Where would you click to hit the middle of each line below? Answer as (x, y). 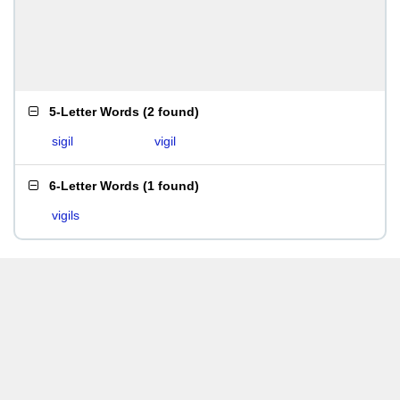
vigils (66, 215)
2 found (171, 112)
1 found (171, 186)
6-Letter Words (94, 186)
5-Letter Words (94, 112)
